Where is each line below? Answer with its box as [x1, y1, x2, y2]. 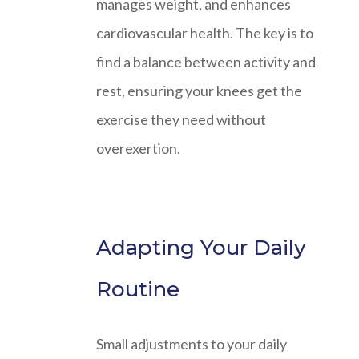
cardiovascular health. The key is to [96, 23, 313, 42]
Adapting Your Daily [96, 234, 306, 260]
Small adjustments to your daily [96, 334, 287, 353]
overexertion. [96, 139, 180, 157]
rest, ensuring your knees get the [96, 81, 302, 99]
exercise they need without [96, 110, 266, 128]
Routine [96, 276, 179, 302]
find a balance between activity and [96, 52, 316, 71]
